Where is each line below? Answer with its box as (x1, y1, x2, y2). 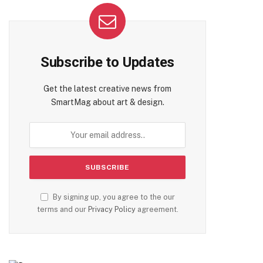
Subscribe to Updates (40, 54, 175, 70)
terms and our (36, 205, 88, 214)
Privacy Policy (87, 205, 136, 214)
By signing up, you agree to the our (50, 193, 175, 201)
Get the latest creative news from (43, 84, 171, 93)
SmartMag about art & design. (50, 97, 164, 107)
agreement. (135, 205, 178, 214)
